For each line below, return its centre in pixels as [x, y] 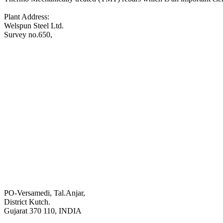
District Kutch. [27, 202]
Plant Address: [27, 17]
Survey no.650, [28, 35]
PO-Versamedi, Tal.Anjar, [45, 193]
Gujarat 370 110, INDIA [43, 211]
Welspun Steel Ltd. [34, 26]
